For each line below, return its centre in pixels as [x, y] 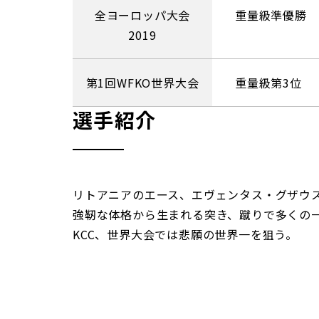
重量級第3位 [268, 83]
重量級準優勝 [271, 15]
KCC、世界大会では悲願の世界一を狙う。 [185, 234]
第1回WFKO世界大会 [142, 83]
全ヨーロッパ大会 [142, 15]
